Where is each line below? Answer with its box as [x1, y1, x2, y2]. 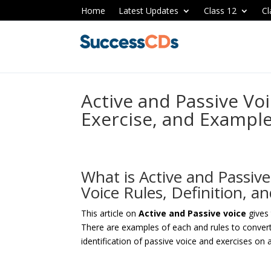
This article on [81, 207, 139, 219]
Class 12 [204, 5, 237, 16]
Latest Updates [119, 5, 179, 16]
